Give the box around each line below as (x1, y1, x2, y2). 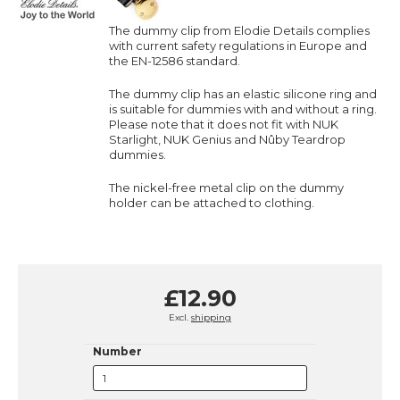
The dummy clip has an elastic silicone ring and (109, 87, 377, 101)
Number (93, 345, 142, 358)
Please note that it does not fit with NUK (109, 117, 338, 131)
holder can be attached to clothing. (109, 196, 314, 210)
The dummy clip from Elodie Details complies (109, 23, 370, 37)
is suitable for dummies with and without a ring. (109, 102, 377, 116)
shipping (191, 312, 231, 323)
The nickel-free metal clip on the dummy (109, 180, 344, 195)
